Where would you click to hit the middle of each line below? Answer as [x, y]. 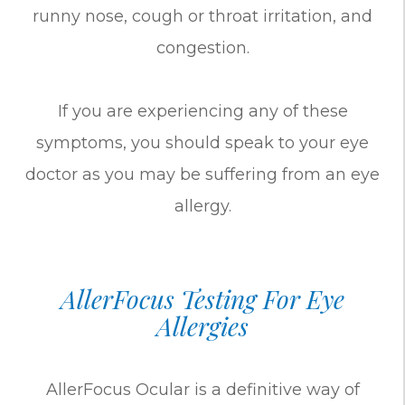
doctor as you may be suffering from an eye [202, 174]
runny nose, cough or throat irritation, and [202, 16]
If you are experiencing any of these [202, 111]
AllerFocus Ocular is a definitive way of [202, 389]
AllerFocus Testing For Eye [202, 298]
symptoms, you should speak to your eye [202, 142]
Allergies [202, 325]
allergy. [202, 206]
